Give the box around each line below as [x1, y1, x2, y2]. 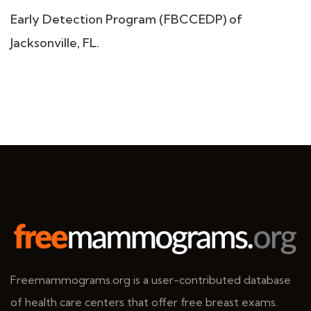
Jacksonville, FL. [10, 35, 99, 51]
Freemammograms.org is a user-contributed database [10, 272, 291, 287]
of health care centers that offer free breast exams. [10, 294, 278, 309]
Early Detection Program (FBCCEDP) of [10, 11, 242, 28]
